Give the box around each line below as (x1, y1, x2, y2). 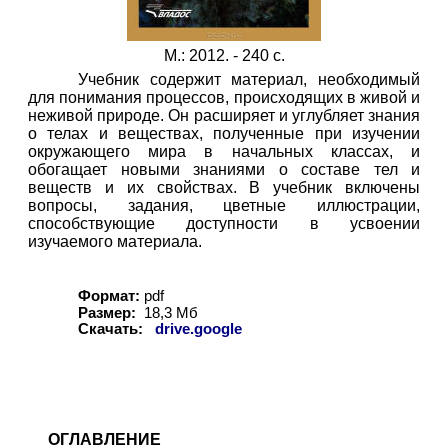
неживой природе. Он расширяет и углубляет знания (28, 107, 420, 124)
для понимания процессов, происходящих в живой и (28, 89, 420, 106)
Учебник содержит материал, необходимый (78, 71, 420, 88)
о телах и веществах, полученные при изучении (28, 125, 420, 142)
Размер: (78, 305, 136, 321)
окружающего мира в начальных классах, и (28, 143, 420, 160)
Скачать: (78, 321, 147, 337)
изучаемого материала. (28, 233, 202, 250)
